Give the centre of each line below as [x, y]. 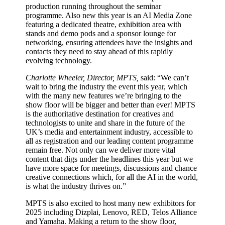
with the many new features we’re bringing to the [104, 96]
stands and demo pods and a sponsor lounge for [101, 34]
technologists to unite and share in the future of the [105, 123]
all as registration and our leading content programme [110, 141]
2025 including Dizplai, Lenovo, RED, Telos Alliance [111, 212]
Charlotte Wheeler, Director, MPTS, [83, 78]
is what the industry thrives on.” [76, 186]
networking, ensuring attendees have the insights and [109, 43]
